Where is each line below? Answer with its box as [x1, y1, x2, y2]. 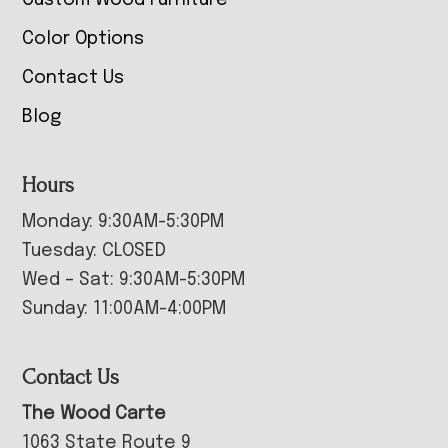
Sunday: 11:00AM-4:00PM [22, 300, 227, 319]
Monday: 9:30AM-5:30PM [22, 213, 225, 232]
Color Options [22, 30, 145, 49]
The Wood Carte [22, 405, 167, 424]
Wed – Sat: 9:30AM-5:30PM [22, 271, 246, 290]
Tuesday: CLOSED [22, 242, 167, 261]
